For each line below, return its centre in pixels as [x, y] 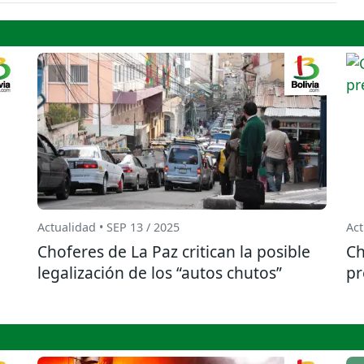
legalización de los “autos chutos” [160, 273]
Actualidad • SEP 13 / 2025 [108, 227]
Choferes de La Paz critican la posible [174, 252]
